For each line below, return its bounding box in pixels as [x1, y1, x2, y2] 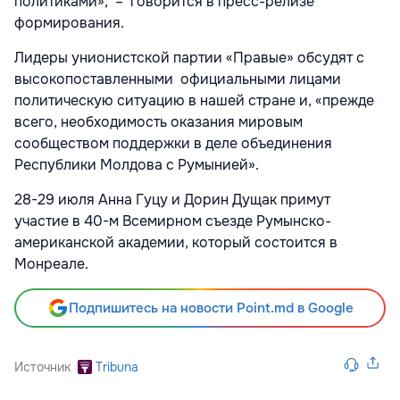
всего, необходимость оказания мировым [14, 112, 303, 132]
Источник [14, 359, 71, 376]
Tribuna [96, 359, 138, 376]
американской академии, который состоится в [14, 233, 337, 253]
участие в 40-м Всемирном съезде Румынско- [14, 212, 331, 231]
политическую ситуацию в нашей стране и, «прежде [14, 91, 374, 111]
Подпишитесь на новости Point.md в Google [68, 299, 354, 318]
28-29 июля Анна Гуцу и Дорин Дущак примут [14, 190, 330, 210]
